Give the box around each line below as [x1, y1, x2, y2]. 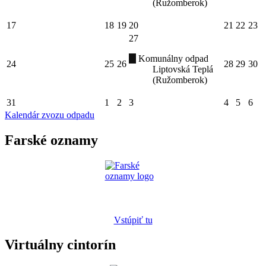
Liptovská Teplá [153, 64, 213, 74]
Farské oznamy [5, 132, 98, 148]
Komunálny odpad [136, 53, 208, 64]
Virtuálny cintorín [5, 237, 116, 253]
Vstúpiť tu [113, 214, 153, 225]
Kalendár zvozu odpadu [5, 109, 94, 120]
